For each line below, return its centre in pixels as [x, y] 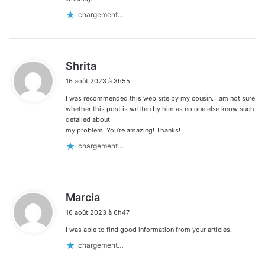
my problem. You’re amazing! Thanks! [123, 130]
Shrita [81, 66]
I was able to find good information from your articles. [149, 229]
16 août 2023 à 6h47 [98, 212]
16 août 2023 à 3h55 [98, 81]
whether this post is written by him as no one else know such [160, 109]
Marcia [83, 197]
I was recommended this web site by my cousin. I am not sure [160, 98]
